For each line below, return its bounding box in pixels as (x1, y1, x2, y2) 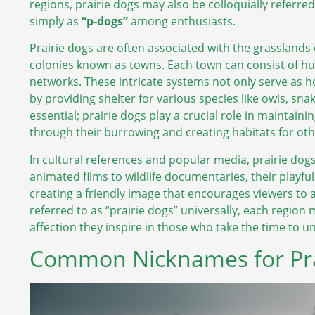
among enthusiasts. (128, 13, 236, 29)
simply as (30, 13, 82, 29)
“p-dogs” (82, 13, 128, 29)
